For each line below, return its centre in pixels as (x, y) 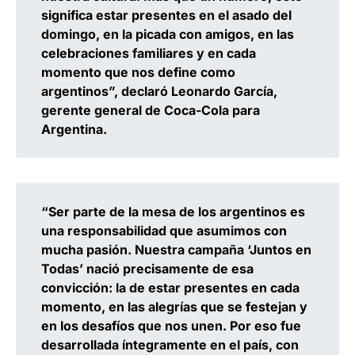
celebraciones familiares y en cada (149, 53)
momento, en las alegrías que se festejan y (174, 307)
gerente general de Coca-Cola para (151, 111)
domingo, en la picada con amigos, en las (168, 34)
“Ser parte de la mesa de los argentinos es (173, 212)
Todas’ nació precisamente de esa (147, 269)
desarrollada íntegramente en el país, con (170, 345)
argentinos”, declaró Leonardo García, (159, 92)
